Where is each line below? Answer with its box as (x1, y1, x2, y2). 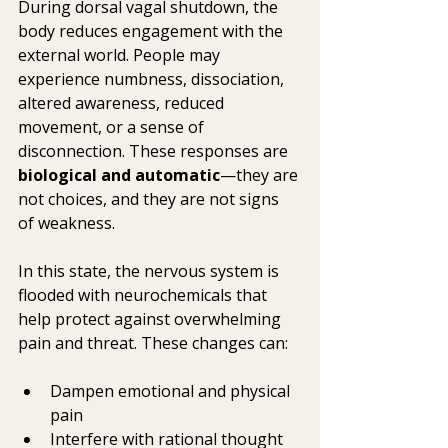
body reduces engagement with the (18, 20, 287, 43)
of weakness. (18, 212, 115, 235)
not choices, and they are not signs (18, 188, 283, 211)
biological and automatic (18, 164, 220, 187)
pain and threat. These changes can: (18, 332, 288, 355)
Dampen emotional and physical (50, 380, 294, 403)
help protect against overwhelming (18, 308, 285, 331)
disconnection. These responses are (18, 140, 292, 163)
